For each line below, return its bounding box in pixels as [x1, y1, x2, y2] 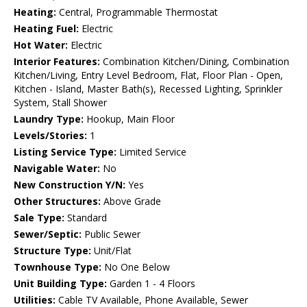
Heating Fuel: [14, 22, 79, 36]
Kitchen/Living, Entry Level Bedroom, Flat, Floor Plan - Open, [14, 69, 283, 82]
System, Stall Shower [14, 96, 107, 110]
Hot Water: [14, 38, 68, 52]
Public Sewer [82, 228, 140, 241]
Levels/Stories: [14, 129, 87, 143]
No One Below [101, 260, 170, 274]
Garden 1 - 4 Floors [107, 277, 195, 291]
